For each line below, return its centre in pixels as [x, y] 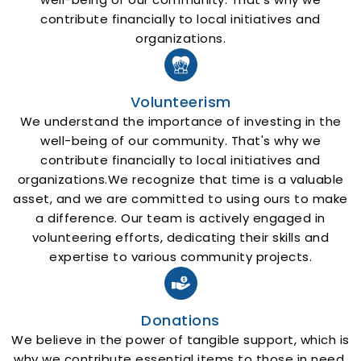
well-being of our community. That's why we [180, 140]
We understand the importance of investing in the [180, 121]
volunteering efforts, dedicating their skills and [180, 237]
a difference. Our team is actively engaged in [180, 218]
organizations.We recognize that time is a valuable [180, 179]
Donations [180, 320]
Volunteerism [180, 102]
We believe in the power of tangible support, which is [180, 339]
